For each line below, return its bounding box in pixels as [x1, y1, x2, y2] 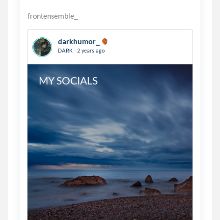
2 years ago [76, 47, 105, 54]
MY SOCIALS [38, 74, 100, 87]
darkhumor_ [58, 37, 100, 46]
